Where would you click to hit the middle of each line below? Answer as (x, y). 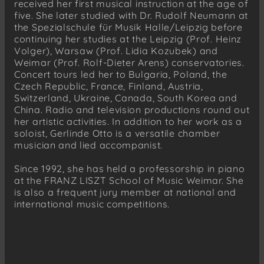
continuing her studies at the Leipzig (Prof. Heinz (128, 39)
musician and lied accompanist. (88, 145)
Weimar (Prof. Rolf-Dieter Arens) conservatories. (129, 62)
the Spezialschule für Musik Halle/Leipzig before (128, 27)
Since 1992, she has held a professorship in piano (130, 168)
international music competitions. (92, 204)
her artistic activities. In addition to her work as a (128, 121)
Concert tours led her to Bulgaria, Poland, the (121, 74)
